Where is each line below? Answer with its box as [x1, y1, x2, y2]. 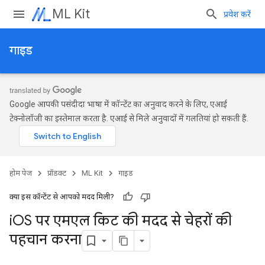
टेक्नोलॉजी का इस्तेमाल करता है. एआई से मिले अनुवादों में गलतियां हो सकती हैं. [9, 114, 248, 123]
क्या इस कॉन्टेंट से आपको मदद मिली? [9, 192, 114, 201]
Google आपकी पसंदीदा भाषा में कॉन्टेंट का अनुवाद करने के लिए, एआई [9, 99, 227, 109]
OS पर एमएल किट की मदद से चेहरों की [12, 212, 232, 230]
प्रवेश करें [224, 9, 251, 19]
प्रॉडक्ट [47, 169, 66, 177]
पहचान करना [9, 231, 82, 249]
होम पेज [9, 169, 32, 177]
